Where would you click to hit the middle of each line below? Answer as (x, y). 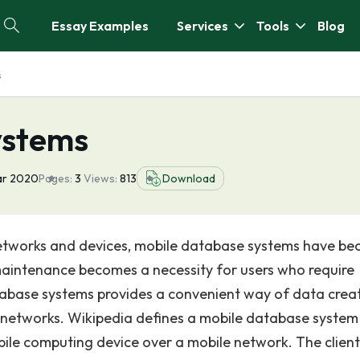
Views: (102, 178)
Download (189, 178)
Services (202, 26)
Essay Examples (100, 26)
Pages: (55, 178)
